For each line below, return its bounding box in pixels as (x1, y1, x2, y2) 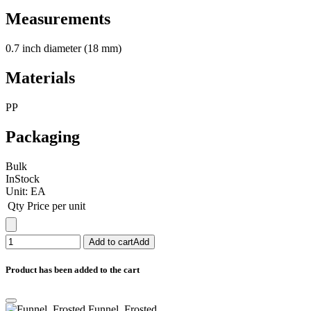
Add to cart (89, 236, 133, 247)
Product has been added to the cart (6, 264, 140, 275)
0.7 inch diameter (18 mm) (6, 42, 121, 54)
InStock (6, 172, 40, 185)
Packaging (6, 127, 80, 146)
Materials (6, 68, 75, 87)
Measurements (6, 10, 110, 28)
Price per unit (27, 199, 85, 212)
